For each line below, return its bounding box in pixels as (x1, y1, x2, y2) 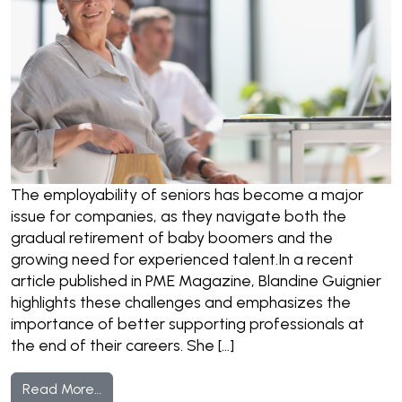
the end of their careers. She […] (11, 336, 234, 355)
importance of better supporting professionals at (11, 314, 364, 334)
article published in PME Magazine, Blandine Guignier (11, 271, 381, 291)
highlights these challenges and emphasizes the (11, 293, 351, 312)
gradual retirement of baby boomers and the (11, 228, 333, 248)
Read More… (22, 380, 101, 398)
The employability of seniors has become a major (11, 185, 363, 205)
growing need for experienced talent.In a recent (11, 249, 354, 269)
